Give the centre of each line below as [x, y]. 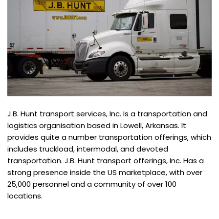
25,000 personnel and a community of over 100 [92, 184]
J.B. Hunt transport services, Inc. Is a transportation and [107, 114]
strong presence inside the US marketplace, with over [105, 173]
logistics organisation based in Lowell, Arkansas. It [97, 126]
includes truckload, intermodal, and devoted [88, 149]
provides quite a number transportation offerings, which [109, 137]
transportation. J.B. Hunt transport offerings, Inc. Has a [106, 161]
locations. [25, 196]
